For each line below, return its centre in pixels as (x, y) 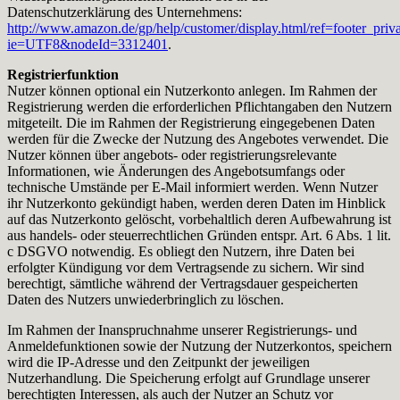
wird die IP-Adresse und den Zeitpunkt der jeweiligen (158, 362)
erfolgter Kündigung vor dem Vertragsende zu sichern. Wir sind (186, 267)
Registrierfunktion (63, 74)
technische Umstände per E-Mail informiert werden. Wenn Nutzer (192, 187)
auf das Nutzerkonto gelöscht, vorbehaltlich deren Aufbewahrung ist (199, 219)
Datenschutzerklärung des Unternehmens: (125, 12)
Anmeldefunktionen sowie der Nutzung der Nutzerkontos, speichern (200, 346)
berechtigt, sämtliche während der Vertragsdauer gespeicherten (183, 283)
